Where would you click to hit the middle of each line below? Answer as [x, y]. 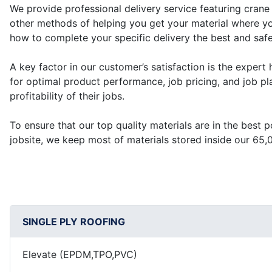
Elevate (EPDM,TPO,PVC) [80, 254]
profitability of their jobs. [67, 96]
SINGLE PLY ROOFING [74, 221]
